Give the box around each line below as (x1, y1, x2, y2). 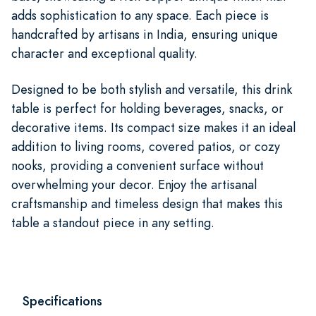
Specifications (23, 291, 102, 310)
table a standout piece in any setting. (11, 213, 214, 231)
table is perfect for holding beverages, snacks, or (11, 99, 284, 117)
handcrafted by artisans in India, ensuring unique (11, 25, 278, 43)
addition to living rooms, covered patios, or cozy (11, 137, 280, 155)
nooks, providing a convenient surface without (11, 156, 264, 174)
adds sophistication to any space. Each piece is (11, 6, 269, 24)
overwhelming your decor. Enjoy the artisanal (11, 175, 257, 193)
